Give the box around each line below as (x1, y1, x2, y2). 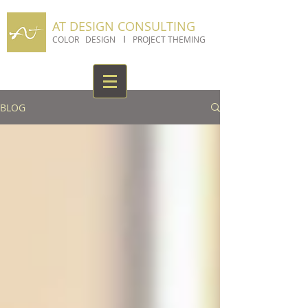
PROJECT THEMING (131, 34, 206, 45)
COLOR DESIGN (52, 34, 118, 45)
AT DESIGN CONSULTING (52, 18, 195, 34)
